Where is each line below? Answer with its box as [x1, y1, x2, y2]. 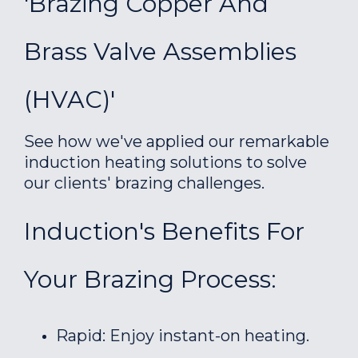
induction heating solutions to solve [24, 153, 307, 172]
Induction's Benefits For [24, 217, 304, 246]
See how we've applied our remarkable [24, 132, 329, 151]
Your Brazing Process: [24, 265, 276, 294]
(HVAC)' [24, 85, 115, 114]
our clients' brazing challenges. [24, 173, 265, 193]
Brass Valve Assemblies [24, 37, 296, 66]
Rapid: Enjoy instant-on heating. [56, 326, 309, 345]
